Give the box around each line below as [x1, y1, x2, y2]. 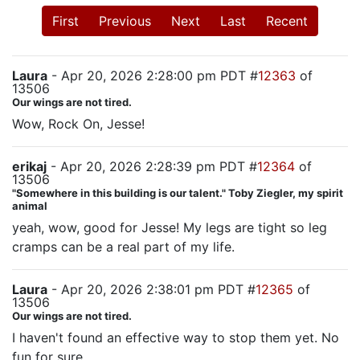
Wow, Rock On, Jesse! [12, 116, 145, 132]
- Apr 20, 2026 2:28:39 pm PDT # [47, 158, 257, 174]
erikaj [12, 158, 47, 174]
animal [12, 199, 47, 212]
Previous [99, 13, 151, 29]
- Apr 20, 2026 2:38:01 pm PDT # [47, 281, 256, 297]
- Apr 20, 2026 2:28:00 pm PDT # [47, 67, 258, 84]
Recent [266, 13, 308, 29]
